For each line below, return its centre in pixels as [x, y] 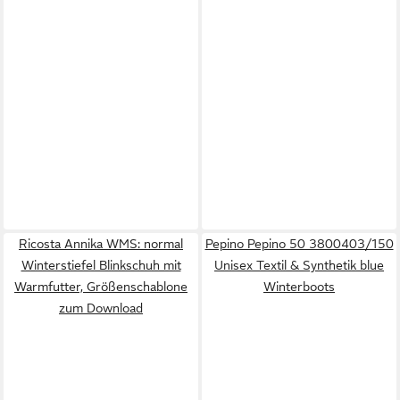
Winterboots [299, 287]
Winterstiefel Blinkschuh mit [101, 265]
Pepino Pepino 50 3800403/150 [299, 244]
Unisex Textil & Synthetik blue [299, 265]
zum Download [101, 308]
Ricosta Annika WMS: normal [101, 244]
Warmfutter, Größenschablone [101, 287]
